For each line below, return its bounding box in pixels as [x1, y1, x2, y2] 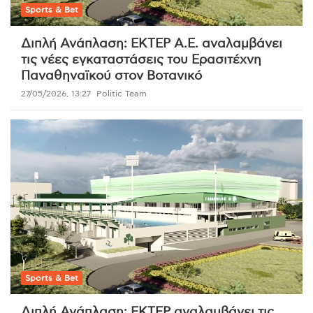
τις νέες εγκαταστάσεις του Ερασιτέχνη [21, 53, 261, 66]
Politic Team [96, 89, 147, 98]
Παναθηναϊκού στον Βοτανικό [21, 69, 202, 82]
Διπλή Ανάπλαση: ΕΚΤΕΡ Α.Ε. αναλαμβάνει [21, 37, 282, 50]
